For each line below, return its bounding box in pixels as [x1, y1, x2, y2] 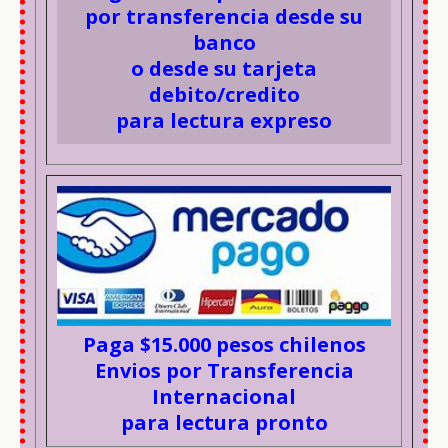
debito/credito [148, 80, 300, 108]
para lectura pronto [120, 408, 328, 436]
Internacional [152, 382, 296, 410]
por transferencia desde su [85, 2, 363, 30]
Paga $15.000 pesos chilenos [82, 330, 366, 358]
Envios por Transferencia [94, 356, 354, 384]
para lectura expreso [116, 106, 332, 134]
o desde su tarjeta [131, 54, 317, 82]
